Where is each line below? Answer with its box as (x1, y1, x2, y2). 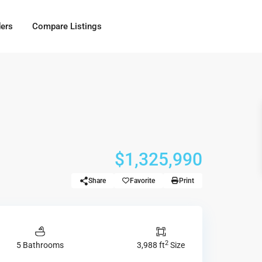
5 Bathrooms (16, 240, 64, 250)
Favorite (130, 177, 155, 185)
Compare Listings (32, 21, 102, 32)
